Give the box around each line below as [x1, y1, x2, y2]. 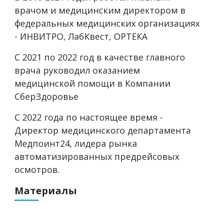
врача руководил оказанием [15, 64, 140, 76]
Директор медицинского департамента [15, 124, 191, 136]
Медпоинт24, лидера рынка [15, 138, 137, 149]
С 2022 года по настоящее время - [15, 111, 163, 123]
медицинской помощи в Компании [15, 77, 170, 89]
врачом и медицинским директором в [15, 4, 186, 16]
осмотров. [15, 164, 60, 175]
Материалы [15, 184, 77, 197]
